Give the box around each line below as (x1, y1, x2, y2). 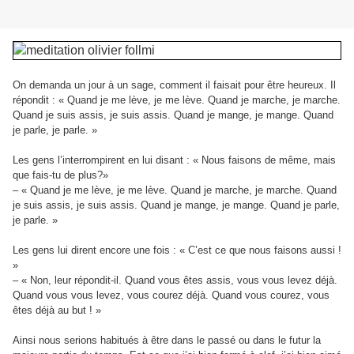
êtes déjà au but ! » (13, 304, 101, 317)
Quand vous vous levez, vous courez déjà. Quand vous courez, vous (13, 289, 330, 302)
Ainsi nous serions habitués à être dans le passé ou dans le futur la (13, 334, 321, 347)
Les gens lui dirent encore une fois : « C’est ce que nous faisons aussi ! (13, 244, 341, 257)
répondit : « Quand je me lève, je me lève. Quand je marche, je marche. (13, 94, 341, 107)
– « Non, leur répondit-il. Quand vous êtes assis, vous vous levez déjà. (13, 274, 337, 287)
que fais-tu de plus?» (13, 169, 108, 182)
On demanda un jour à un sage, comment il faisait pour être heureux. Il (13, 79, 336, 92)
